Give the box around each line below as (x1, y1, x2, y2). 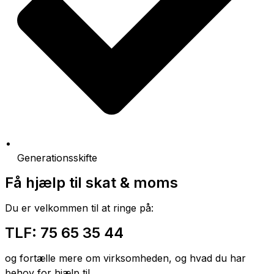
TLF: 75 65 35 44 (5, 224, 124, 242)
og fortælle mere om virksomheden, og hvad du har (5, 252, 246, 264)
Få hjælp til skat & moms (5, 174, 178, 191)
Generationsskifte (17, 152, 97, 164)
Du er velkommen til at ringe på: (5, 202, 154, 214)
